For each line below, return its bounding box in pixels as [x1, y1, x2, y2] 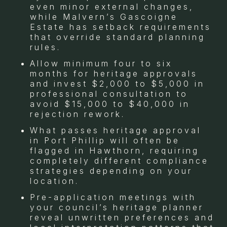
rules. [30, 42, 61, 52]
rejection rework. [30, 108, 125, 119]
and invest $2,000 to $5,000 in [30, 78, 205, 89]
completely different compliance [30, 155, 209, 166]
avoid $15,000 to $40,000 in [30, 98, 190, 109]
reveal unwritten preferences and [30, 212, 214, 222]
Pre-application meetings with [30, 192, 196, 202]
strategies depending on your [30, 165, 193, 176]
